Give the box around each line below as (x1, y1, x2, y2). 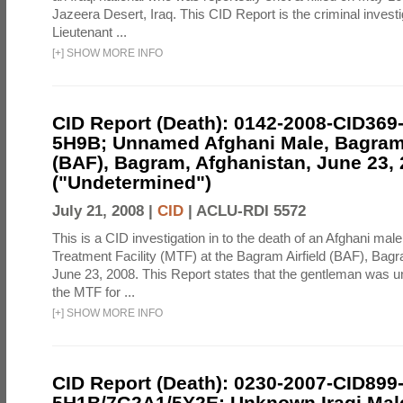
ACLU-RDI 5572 (196, 202, 306, 219)
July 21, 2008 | (52, 202, 157, 219)
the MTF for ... (52, 284, 135, 300)
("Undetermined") (52, 172, 211, 193)
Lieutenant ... (52, 24, 127, 40)
